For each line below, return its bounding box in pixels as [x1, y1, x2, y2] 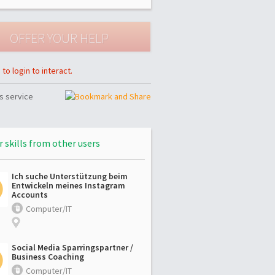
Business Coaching [12, 250, 84, 262]
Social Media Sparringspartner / [12, 241, 133, 253]
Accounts [12, 188, 48, 200]
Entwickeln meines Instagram [12, 179, 125, 191]
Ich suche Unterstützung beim [12, 170, 128, 182]
